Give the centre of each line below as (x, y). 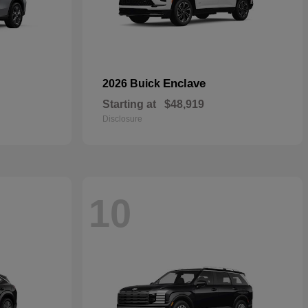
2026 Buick (133, 84)
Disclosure (122, 119)
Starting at (129, 104)
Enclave (184, 84)
